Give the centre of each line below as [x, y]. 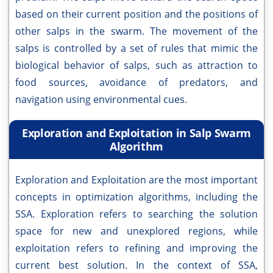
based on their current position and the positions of [136, 14]
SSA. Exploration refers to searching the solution [136, 214]
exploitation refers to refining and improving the [136, 248]
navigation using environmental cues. [101, 100]
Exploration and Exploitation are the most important [136, 180]
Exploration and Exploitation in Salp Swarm [136, 133]
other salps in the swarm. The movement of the [136, 31]
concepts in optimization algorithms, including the [136, 197]
